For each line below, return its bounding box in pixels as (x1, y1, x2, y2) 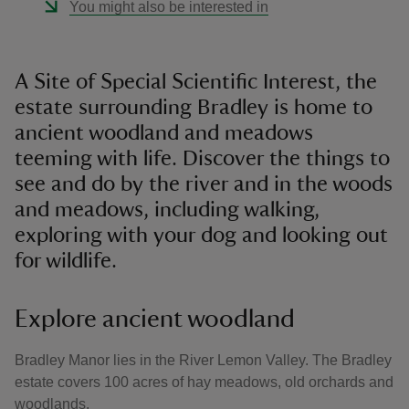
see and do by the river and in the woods (15, 173, 393, 195)
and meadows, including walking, (15, 199, 320, 221)
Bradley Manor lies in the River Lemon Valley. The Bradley (15, 352, 392, 368)
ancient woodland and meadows (15, 122, 313, 144)
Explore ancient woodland (15, 306, 295, 331)
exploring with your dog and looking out (15, 225, 388, 246)
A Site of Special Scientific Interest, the (15, 71, 377, 93)
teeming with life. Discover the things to (15, 148, 390, 170)
